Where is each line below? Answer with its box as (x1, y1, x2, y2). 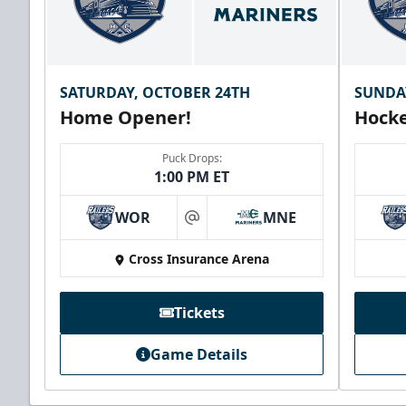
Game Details (150, 344, 247, 365)
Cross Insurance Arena (129, 250, 269, 268)
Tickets (173, 303, 225, 324)
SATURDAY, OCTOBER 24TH (60, 82, 250, 103)
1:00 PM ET (154, 167, 229, 188)
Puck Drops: (161, 150, 222, 167)
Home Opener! (60, 105, 191, 130)
